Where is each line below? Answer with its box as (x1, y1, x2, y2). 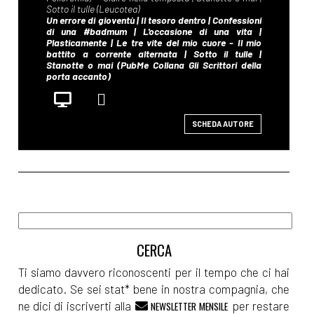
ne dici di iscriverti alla (18, 298, 134, 313)
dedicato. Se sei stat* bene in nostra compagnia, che (18, 281, 290, 296)
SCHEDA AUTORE (192, 118, 254, 128)
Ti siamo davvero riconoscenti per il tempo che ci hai (18, 264, 290, 279)
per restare (229, 298, 290, 313)
